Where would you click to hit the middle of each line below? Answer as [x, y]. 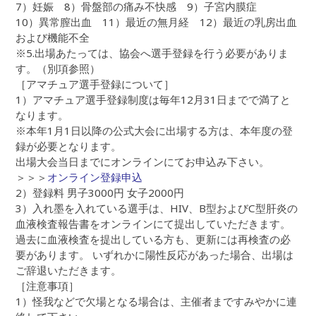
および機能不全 [53, 38]
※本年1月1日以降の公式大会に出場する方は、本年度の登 [154, 131]
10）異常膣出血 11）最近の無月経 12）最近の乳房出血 [157, 22]
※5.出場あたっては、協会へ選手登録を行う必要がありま [152, 53]
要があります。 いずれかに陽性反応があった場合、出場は [155, 255]
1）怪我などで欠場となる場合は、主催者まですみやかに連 [157, 302]
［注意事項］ [48, 286]
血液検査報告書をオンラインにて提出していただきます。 [153, 224]
